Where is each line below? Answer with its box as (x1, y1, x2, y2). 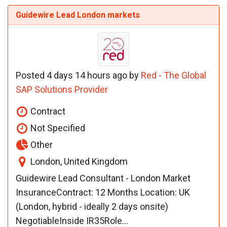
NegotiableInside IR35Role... (16, 215, 128, 226)
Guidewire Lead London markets (16, 10, 140, 20)
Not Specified (28, 122, 85, 133)
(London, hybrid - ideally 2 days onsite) (16, 201, 168, 212)
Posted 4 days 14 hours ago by (16, 69, 141, 81)
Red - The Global (141, 69, 206, 81)
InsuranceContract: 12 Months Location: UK (16, 186, 190, 198)
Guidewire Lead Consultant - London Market (16, 172, 191, 183)
